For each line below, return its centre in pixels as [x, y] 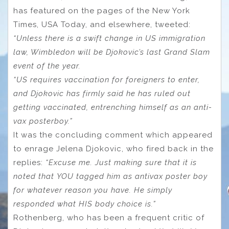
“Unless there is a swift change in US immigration [109, 39]
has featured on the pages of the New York [102, 11]
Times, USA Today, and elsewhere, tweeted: [102, 25]
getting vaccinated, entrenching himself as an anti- [113, 108]
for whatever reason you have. [74, 190]
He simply [153, 190]
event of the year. [47, 66]
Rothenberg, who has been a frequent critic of [109, 218]
